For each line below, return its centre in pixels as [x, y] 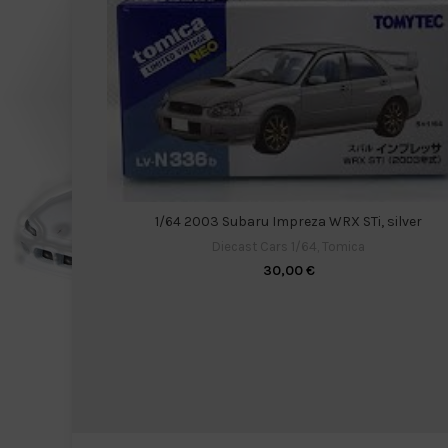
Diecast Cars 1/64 [265, 246]
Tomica [344, 246]
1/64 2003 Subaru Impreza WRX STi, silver [289, 221]
